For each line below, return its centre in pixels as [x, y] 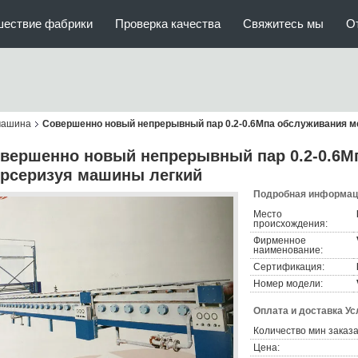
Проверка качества [168, 24]
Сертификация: [289, 267]
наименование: [288, 250]
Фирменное [280, 241]
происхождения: [290, 224]
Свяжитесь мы [283, 24]
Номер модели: [288, 284]
